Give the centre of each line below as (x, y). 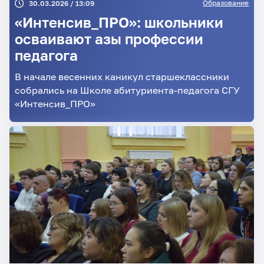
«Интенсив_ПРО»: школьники (119, 23)
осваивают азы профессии (109, 39)
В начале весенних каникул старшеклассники (122, 76)
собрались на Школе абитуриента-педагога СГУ (127, 90)
